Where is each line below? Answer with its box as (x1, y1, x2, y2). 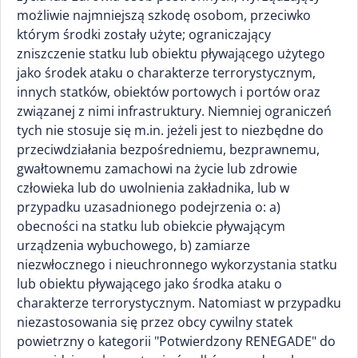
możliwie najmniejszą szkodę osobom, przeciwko (17, 6, 311, 24)
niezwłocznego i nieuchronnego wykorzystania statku (17, 256, 337, 273)
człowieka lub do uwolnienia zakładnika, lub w (17, 179, 289, 197)
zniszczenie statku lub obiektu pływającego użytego (17, 45, 325, 62)
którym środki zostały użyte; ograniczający (17, 26, 271, 43)
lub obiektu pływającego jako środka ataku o (17, 275, 282, 292)
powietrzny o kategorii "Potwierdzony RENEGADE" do (17, 332, 336, 350)
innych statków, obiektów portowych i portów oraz (17, 83, 320, 101)
